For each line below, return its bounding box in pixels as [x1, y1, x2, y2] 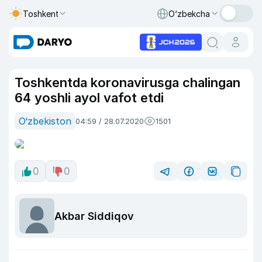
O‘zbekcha [168, 8, 210, 19]
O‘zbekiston [19, 115, 71, 127]
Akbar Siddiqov [54, 209, 134, 222]
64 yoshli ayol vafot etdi [15, 90, 164, 105]
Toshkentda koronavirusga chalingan [15, 75, 240, 90]
